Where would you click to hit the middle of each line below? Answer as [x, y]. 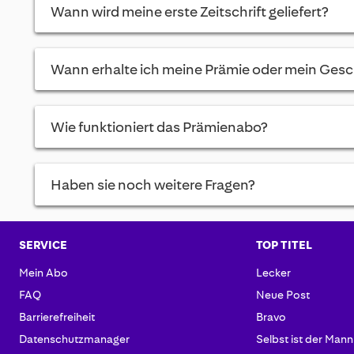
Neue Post [282, 295]
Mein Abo [43, 273]
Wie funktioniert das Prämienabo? [158, 128]
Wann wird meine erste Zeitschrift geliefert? [189, 12]
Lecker [273, 273]
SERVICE [43, 245]
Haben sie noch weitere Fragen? [152, 185]
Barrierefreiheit [56, 317]
